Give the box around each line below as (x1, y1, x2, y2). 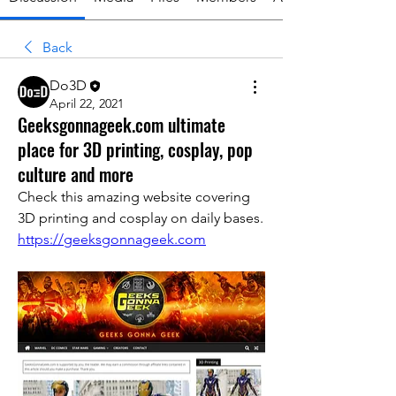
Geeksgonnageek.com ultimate (18, 111, 225, 139)
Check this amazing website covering (18, 188, 250, 206)
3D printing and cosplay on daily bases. (18, 209, 263, 227)
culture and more (18, 161, 133, 188)
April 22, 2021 (49, 95, 124, 112)
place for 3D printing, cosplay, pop (18, 136, 253, 164)
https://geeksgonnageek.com (18, 231, 206, 248)
